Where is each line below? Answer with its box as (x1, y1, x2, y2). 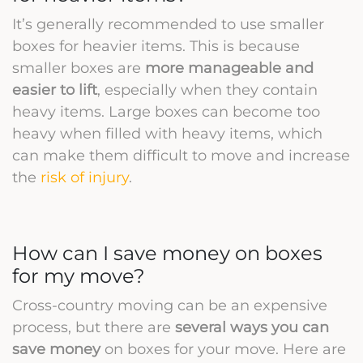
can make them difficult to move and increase (12, 146, 350, 164)
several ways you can (175, 318, 329, 335)
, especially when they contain (97, 80, 318, 98)
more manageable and (145, 58, 314, 76)
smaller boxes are (12, 58, 145, 76)
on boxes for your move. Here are (100, 340, 346, 357)
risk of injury (41, 168, 129, 186)
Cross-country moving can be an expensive (12, 296, 327, 314)
